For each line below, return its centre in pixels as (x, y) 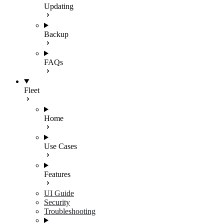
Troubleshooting (70, 211)
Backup (56, 34)
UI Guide (59, 193)
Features (57, 174)
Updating (59, 6)
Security (57, 202)
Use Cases (60, 146)
